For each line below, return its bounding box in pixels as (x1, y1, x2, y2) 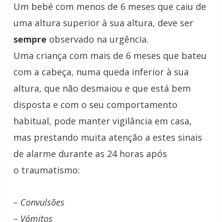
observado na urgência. (47, 33, 149, 46)
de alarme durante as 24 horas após (13, 148, 167, 160)
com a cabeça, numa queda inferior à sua (13, 66, 189, 78)
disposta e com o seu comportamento (13, 99, 177, 111)
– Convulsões (13, 196, 64, 208)
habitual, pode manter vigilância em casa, (13, 115, 192, 127)
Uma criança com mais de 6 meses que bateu (13, 50, 207, 62)
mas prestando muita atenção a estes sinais (13, 131, 202, 144)
